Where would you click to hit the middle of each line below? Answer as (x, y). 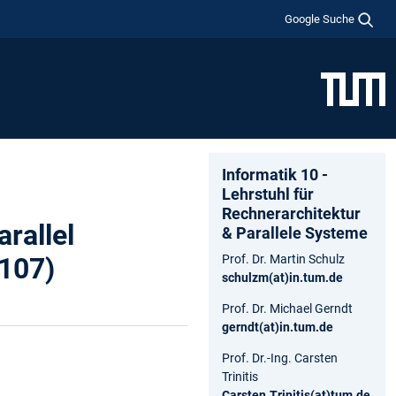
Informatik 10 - (275, 174)
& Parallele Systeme (295, 232)
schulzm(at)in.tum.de (282, 277)
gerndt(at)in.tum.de (278, 327)
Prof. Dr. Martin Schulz (283, 259)
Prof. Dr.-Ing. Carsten (280, 358)
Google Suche (320, 19)
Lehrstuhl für (268, 194)
